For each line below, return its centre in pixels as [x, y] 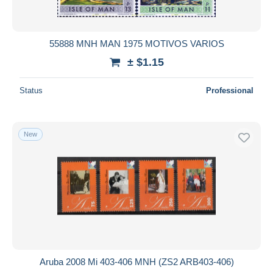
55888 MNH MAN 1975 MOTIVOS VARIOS [136, 43]
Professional [230, 90]
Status [31, 90]
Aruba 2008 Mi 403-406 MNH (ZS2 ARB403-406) [136, 261]
